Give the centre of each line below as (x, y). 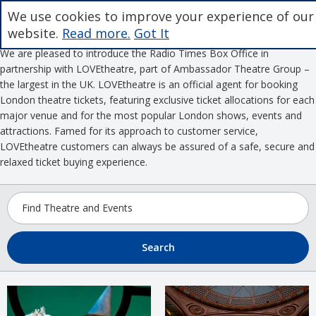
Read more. (96, 33)
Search (158, 248)
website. (35, 33)
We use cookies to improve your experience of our (161, 16)
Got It (152, 33)
